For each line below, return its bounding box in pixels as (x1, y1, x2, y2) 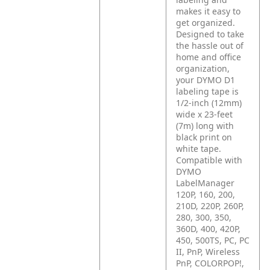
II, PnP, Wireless (176, 246, 240, 257)
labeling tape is (176, 86, 239, 97)
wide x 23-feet (176, 108, 233, 120)
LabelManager (176, 177, 235, 189)
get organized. (176, 17, 236, 28)
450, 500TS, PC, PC (176, 234, 250, 246)
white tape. (176, 143, 222, 154)
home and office (176, 51, 242, 63)
